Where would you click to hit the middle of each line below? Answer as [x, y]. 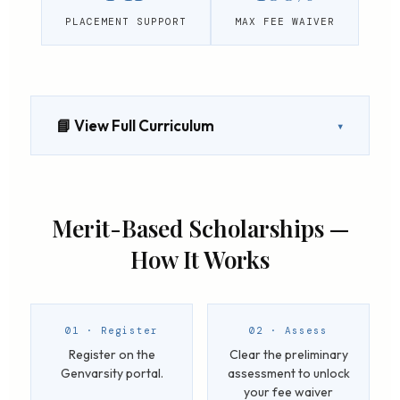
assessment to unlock [288, 373]
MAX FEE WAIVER [285, 21]
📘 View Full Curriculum [135, 125]
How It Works [200, 259]
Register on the [112, 354]
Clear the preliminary [288, 354]
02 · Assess [288, 330]
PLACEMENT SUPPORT [126, 21]
